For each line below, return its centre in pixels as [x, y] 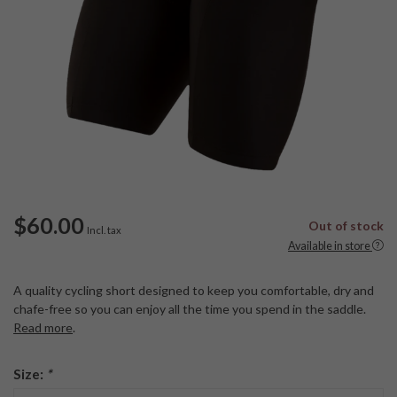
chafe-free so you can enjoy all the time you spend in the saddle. [190, 309]
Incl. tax [104, 230]
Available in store [329, 246]
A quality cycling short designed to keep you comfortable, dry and [194, 290]
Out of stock [346, 226]
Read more [43, 327]
